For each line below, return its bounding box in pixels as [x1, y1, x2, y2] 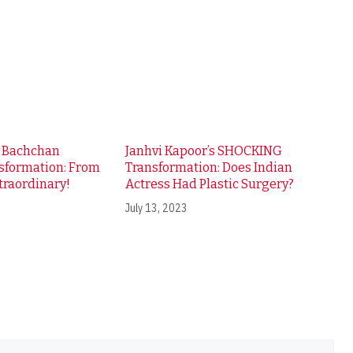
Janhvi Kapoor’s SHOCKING [124, 143, 282, 158]
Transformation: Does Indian [124, 159, 292, 175]
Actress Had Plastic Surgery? [124, 176, 294, 191]
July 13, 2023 [124, 200, 188, 215]
